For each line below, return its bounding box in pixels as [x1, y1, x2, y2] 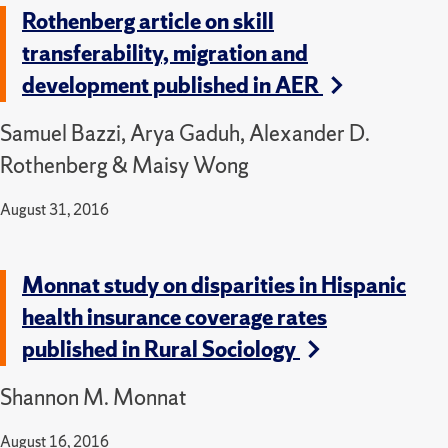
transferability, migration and [22, 38, 308, 68]
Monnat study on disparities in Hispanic [22, 270, 406, 300]
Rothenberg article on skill [22, 6, 274, 36]
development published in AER [22, 70, 323, 100]
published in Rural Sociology [22, 334, 300, 364]
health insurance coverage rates [22, 302, 327, 332]
